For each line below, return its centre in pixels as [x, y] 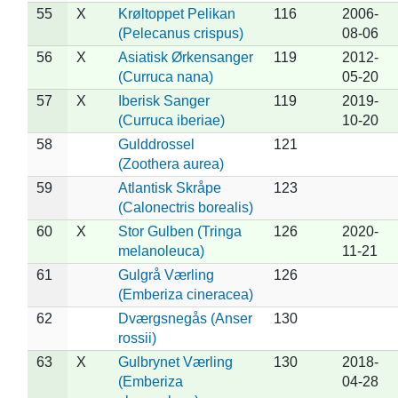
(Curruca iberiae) [171, 120]
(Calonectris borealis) [185, 207]
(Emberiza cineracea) [185, 294]
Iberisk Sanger [163, 100]
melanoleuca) [161, 251]
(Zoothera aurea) [171, 163]
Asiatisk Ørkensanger [185, 57]
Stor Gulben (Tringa [179, 231]
